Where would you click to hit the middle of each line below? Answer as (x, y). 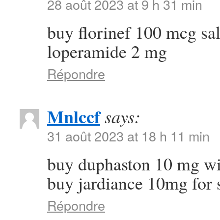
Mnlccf (74, 116)
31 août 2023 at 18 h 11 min (128, 136)
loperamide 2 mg (107, 51)
